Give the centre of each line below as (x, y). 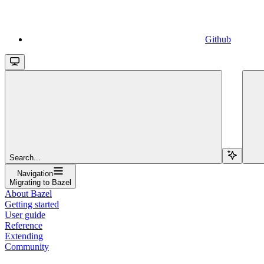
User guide (25, 214)
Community (27, 246)
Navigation (35, 173)
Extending (24, 236)
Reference (24, 225)
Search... (25, 157)
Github (218, 39)
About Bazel (28, 193)
